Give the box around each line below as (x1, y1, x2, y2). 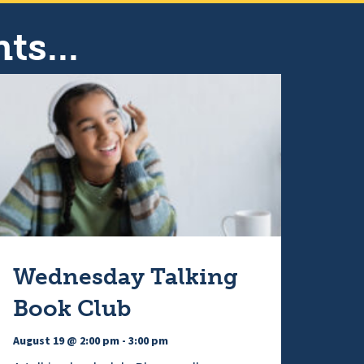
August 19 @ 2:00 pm (13, 333, 119, 349)
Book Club (13, 295, 131, 322)
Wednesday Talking (13, 263, 238, 290)
